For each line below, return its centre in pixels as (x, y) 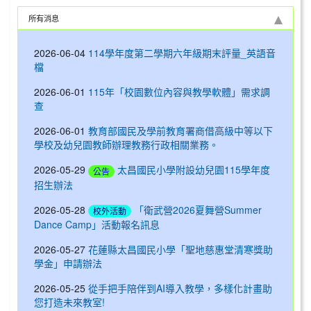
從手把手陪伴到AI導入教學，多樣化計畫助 (180, 288)
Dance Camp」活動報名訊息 (97, 225)
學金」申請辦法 (68, 263)
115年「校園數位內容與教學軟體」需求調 (179, 92)
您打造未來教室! (69, 302)
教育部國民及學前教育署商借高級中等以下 (180, 131)
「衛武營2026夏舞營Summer (198, 209)
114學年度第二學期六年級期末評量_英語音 (182, 53)
